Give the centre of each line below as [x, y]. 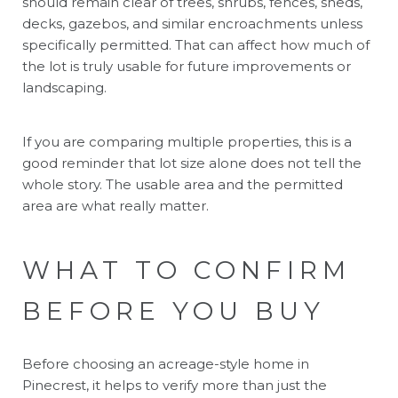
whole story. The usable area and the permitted [183, 184]
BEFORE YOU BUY [174, 310]
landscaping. [64, 87]
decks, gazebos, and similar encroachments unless [192, 23]
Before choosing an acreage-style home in [166, 363]
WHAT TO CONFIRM [187, 270]
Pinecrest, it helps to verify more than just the [175, 385]
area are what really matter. [115, 205]
